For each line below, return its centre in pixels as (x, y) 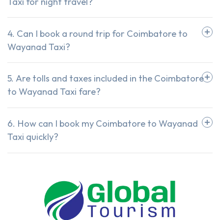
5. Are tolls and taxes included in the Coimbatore (106, 79)
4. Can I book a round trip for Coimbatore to (97, 33)
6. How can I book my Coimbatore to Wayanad (103, 124)
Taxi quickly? (33, 137)
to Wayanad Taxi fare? (54, 92)
